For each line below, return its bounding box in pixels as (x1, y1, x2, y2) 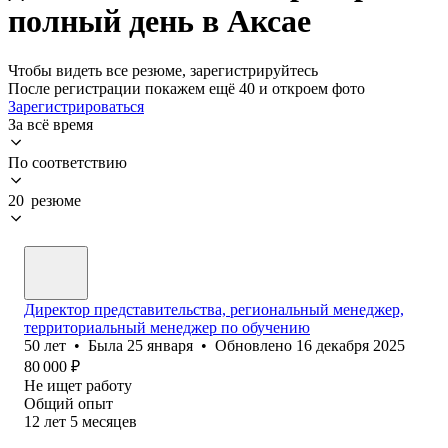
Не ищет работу (24, 376, 132, 394)
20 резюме (8, 191, 81, 209)
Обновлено (215, 336, 296, 354)
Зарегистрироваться (8, 97, 144, 115)
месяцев (82, 412, 137, 430)
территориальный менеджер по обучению (24, 318, 310, 336)
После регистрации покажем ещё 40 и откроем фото (8, 79, 365, 97)
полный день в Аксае (8, 3, 311, 40)
